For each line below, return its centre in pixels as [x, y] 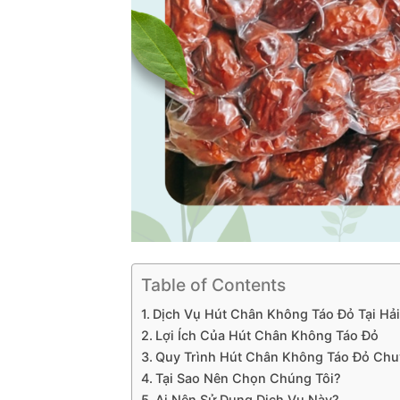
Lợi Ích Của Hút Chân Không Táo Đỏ [267, 336]
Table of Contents [213, 285]
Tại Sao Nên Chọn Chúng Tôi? [248, 379]
